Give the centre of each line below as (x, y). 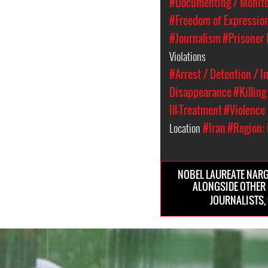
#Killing (250, 92)
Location (186, 128)
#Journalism (195, 39)
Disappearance (201, 92)
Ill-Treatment (196, 110)
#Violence (245, 110)
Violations (189, 57)
